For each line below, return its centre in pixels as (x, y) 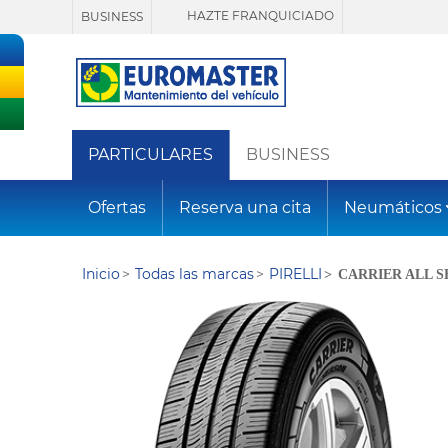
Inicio (101, 274)
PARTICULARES (150, 155)
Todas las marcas (195, 274)
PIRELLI (296, 274)
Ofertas (117, 208)
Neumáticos (393, 208)
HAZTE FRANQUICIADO (259, 16)
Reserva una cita (245, 208)
